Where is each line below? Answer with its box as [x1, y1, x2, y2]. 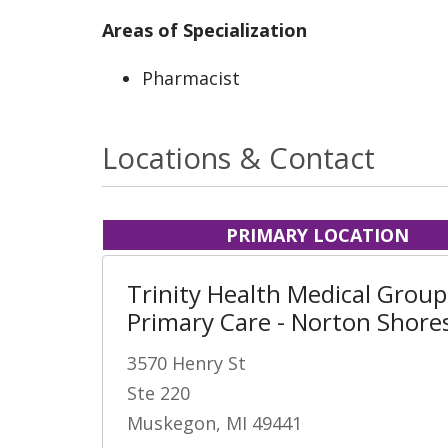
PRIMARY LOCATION [225, 222, 409, 247]
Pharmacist [142, 65, 240, 90]
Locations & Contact [102, 137, 375, 177]
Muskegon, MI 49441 [127, 410, 302, 435]
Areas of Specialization [102, 17, 307, 42]
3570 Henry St [127, 350, 246, 375]
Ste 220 [127, 380, 190, 405]
